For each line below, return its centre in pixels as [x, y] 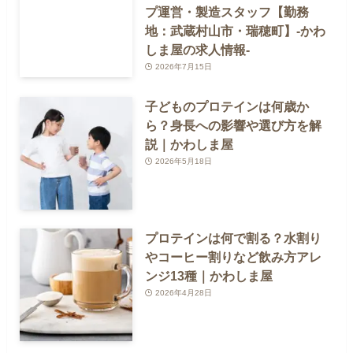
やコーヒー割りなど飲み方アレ [234, 257]
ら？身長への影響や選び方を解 [234, 125]
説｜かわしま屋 [190, 144]
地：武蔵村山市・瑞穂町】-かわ [236, 31]
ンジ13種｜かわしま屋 [209, 276]
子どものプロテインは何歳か [227, 106]
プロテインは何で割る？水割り [234, 238]
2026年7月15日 [183, 67]
